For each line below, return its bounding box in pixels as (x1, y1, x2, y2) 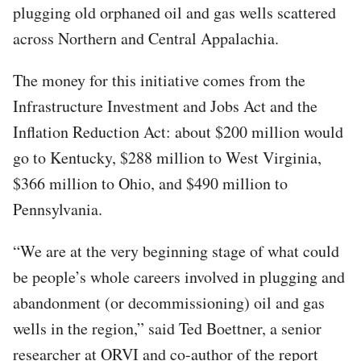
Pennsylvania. (13, 197, 102, 220)
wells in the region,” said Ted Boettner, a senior (13, 317, 322, 339)
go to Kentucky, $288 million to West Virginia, (13, 146, 322, 168)
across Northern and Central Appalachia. (13, 27, 279, 49)
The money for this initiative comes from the (13, 68, 305, 91)
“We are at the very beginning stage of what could (13, 239, 339, 262)
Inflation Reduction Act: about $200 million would (13, 120, 343, 143)
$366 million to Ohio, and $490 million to (13, 172, 288, 194)
